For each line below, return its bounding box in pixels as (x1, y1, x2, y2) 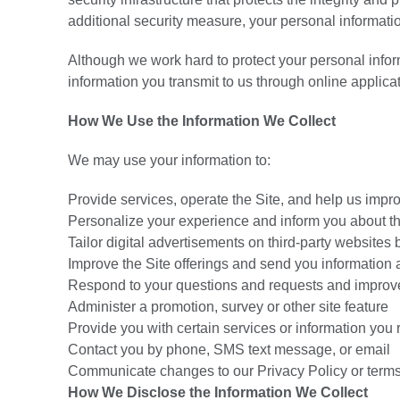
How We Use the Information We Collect (68, 113, 336, 129)
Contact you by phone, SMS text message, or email (68, 342, 390, 357)
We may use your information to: (68, 153, 271, 168)
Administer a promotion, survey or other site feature (68, 299, 388, 314)
